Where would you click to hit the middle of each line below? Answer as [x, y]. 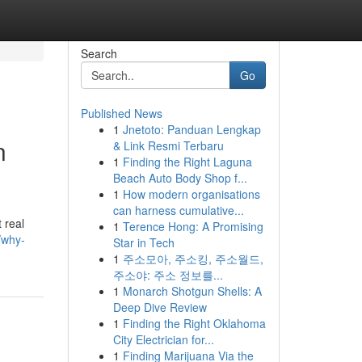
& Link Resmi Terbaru [168, 145]
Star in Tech [143, 242]
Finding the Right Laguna [187, 162]
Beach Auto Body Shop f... [180, 178]
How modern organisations [191, 194]
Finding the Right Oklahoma [194, 323]
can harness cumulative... [178, 210]
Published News [121, 113]
